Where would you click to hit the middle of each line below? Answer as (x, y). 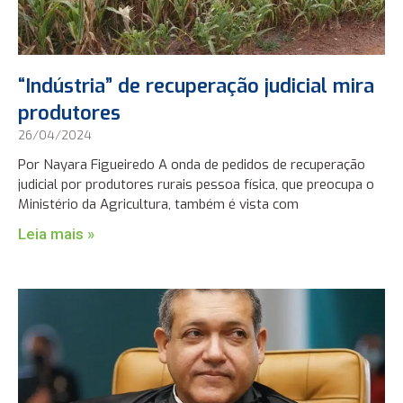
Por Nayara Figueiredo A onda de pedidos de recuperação (192, 165)
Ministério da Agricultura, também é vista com (159, 205)
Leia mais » (57, 234)
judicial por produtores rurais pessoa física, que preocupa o (197, 185)
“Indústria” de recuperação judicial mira (197, 86)
